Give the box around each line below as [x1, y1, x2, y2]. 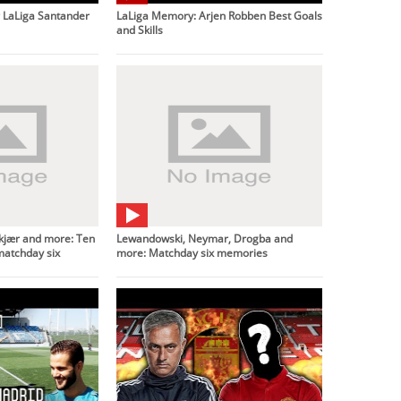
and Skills [116, 21, 164, 37]
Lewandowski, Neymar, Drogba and [116, 230, 294, 245]
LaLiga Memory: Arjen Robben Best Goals [116, 7, 323, 22]
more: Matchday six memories [116, 244, 269, 260]
